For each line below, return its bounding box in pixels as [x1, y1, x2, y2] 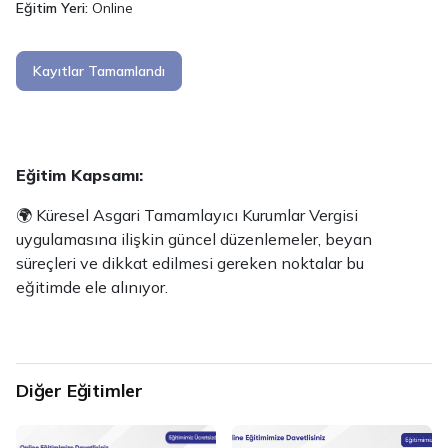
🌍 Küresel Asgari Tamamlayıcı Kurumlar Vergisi [16, 205, 358, 225]
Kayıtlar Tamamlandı [33, 62, 165, 80]
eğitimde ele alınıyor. [16, 277, 168, 297]
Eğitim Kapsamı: [16, 165, 143, 185]
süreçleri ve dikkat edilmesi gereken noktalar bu [16, 253, 364, 273]
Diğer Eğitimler [16, 379, 143, 402]
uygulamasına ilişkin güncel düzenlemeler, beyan [16, 229, 372, 249]
